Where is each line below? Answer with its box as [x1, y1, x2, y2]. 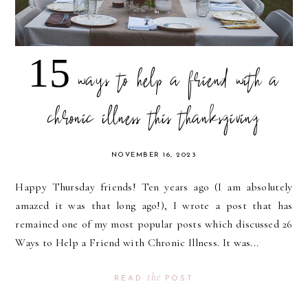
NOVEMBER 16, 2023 [111, 151, 197, 159]
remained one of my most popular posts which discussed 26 [15, 217, 293, 231]
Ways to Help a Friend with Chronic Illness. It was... [15, 235, 259, 250]
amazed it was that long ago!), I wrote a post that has [15, 198, 293, 212]
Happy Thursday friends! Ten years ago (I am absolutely [15, 179, 293, 194]
